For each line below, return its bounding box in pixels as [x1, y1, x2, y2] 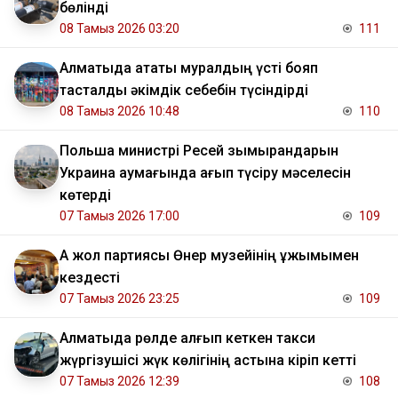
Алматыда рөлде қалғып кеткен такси [60, 329, 315, 346]
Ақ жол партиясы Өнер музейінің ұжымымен [60, 246, 359, 264]
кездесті [60, 268, 120, 286]
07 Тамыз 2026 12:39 [60, 373, 179, 388]
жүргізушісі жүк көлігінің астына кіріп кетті [60, 351, 356, 369]
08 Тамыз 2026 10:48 [60, 103, 179, 118]
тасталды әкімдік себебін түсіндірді [60, 81, 308, 99]
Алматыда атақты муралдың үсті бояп [60, 59, 318, 76]
